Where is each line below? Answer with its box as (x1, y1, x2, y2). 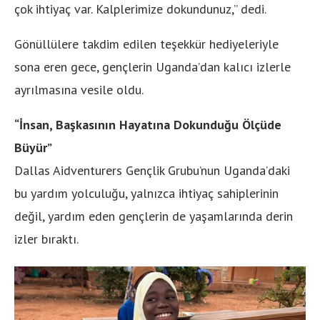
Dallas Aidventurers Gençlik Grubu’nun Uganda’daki (14, 162, 290, 179)
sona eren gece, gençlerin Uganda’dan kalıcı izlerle (14, 59, 291, 76)
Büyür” (14, 139, 52, 156)
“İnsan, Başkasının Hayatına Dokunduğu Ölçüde (14, 116, 281, 134)
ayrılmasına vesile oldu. (14, 81, 144, 99)
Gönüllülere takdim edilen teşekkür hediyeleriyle (14, 36, 279, 53)
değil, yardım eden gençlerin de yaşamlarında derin (14, 208, 293, 225)
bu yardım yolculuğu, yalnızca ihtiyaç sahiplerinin (14, 185, 279, 202)
